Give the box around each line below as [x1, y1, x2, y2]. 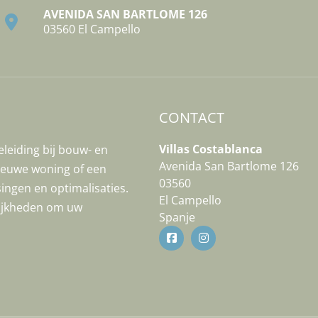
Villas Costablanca [159, 141, 263, 157]
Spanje [159, 209, 195, 225]
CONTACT [159, 108, 224, 127]
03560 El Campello [43, 21, 141, 37]
